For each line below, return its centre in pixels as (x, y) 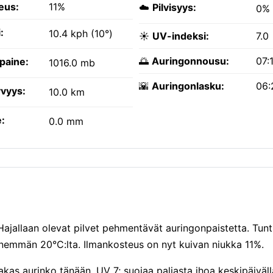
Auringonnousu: (190, 61)
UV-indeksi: (181, 36)
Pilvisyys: (174, 8)
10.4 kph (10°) (81, 34)
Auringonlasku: (188, 86)
